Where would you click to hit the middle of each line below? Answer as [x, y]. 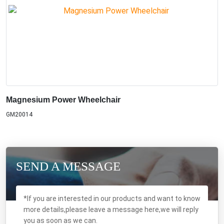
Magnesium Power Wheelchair [63, 100]
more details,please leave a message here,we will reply [111, 209]
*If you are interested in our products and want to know [112, 198]
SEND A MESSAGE [68, 166]
